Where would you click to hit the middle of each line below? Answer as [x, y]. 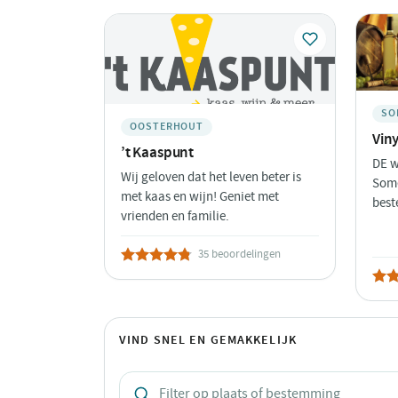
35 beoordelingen [239, 253]
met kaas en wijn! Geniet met [200, 196]
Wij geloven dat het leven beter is [211, 177]
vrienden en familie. [175, 216]
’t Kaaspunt [158, 151]
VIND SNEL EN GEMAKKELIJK [208, 339]
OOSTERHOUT [167, 126]
